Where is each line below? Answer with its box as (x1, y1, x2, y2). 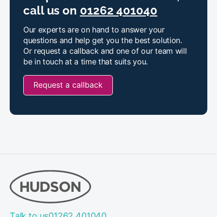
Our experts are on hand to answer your (23, 25, 165, 34)
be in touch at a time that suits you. (23, 57, 148, 66)
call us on (23, 3, 80, 17)
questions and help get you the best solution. (23, 35, 182, 45)
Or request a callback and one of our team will (23, 46, 187, 56)
